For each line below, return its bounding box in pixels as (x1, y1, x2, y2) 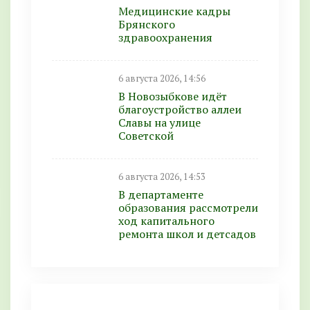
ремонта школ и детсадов (118, 226, 256, 241)
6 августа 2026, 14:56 (118, 73, 206, 84)
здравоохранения (118, 30, 212, 45)
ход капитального (118, 213, 215, 228)
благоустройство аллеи (118, 102, 241, 117)
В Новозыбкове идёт (118, 89, 227, 104)
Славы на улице (118, 115, 201, 130)
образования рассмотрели (118, 200, 258, 215)
